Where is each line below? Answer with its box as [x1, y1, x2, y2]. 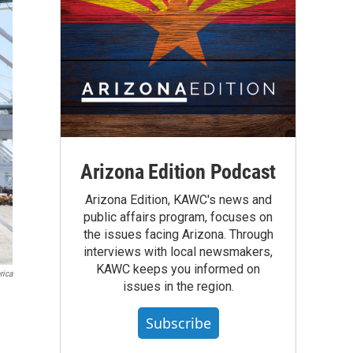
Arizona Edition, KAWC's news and [84, 191, 272, 207]
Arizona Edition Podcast [80, 159, 277, 184]
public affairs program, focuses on [84, 209, 273, 225]
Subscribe [145, 313, 211, 333]
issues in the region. [122, 278, 234, 294]
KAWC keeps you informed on [96, 261, 260, 277]
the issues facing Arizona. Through [83, 226, 273, 242]
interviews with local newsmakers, [84, 243, 273, 259]
